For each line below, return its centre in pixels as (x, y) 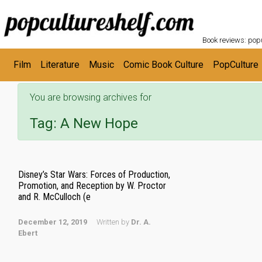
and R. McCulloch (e (54, 197)
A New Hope (99, 123)
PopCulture (236, 65)
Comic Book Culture (163, 65)
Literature (60, 65)
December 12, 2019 (53, 222)
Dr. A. (141, 222)
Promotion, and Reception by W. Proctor (92, 186)
